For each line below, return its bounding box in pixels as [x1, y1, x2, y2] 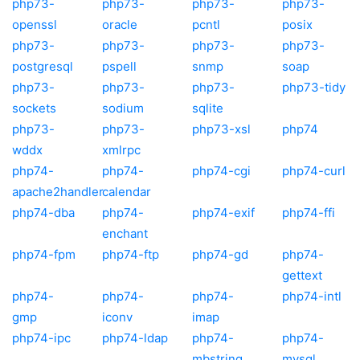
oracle [102, 16, 137, 32]
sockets [12, 100, 56, 116]
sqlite [192, 100, 223, 116]
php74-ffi [282, 204, 335, 220]
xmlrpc [102, 141, 141, 157]
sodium [102, 100, 144, 116]
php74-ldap [102, 329, 168, 346]
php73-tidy [282, 79, 346, 95]
